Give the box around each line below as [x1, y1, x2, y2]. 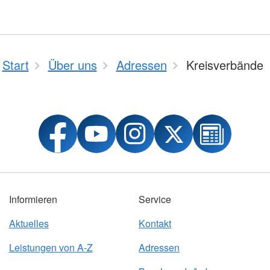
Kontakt [138, 216, 171, 231]
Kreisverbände [186, 56, 263, 74]
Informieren [8, 192, 57, 207]
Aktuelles [8, 216, 49, 231]
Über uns [48, 56, 97, 74]
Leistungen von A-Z [8, 240, 93, 255]
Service [138, 192, 171, 207]
